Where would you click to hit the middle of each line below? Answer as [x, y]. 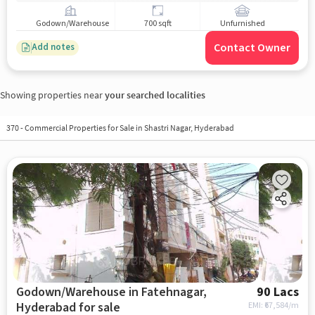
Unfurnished [242, 24]
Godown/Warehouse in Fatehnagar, [111, 292]
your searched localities [155, 95]
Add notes [53, 47]
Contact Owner [252, 47]
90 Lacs [278, 292]
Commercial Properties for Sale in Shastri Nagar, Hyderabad [129, 128]
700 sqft [157, 24]
